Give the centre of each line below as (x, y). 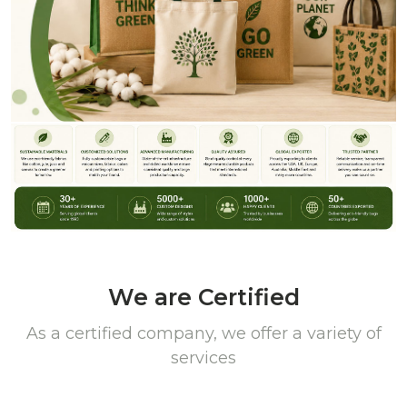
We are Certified (203, 297)
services (203, 357)
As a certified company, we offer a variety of (203, 333)
